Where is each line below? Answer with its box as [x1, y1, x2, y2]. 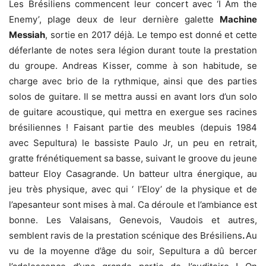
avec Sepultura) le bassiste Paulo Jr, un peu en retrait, [9, 137, 257, 149]
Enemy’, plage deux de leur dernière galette [9, 14, 220, 26]
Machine [220, 14, 257, 26]
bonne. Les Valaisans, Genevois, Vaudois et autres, [9, 214, 257, 226]
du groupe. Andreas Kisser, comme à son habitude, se [9, 60, 257, 72]
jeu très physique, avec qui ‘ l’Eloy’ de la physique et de [9, 183, 257, 195]
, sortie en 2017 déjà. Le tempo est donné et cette [45, 29, 257, 41]
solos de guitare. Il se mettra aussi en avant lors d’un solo [9, 91, 257, 103]
